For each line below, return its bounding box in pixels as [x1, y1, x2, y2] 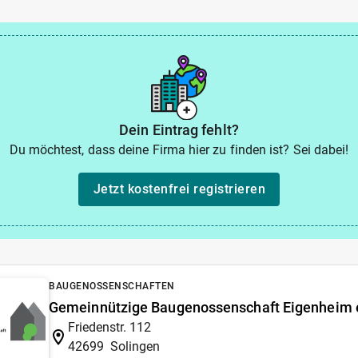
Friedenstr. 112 [68, 319, 151, 335]
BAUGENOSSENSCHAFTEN [49, 280, 175, 292]
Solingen [110, 338, 160, 354]
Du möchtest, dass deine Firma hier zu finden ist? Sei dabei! [9, 141, 349, 157]
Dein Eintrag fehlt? [119, 121, 239, 138]
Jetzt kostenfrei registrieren [93, 181, 265, 197]
